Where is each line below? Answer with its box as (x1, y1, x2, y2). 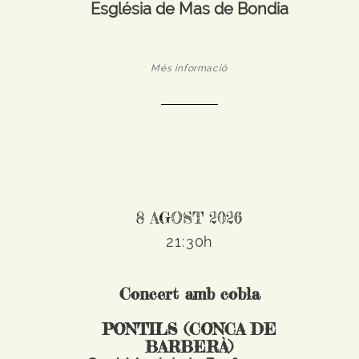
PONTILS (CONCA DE (102, 319, 277, 339)
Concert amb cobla (119, 284, 260, 304)
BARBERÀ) (145, 337, 234, 357)
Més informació (151, 63, 228, 74)
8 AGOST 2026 (136, 208, 243, 228)
